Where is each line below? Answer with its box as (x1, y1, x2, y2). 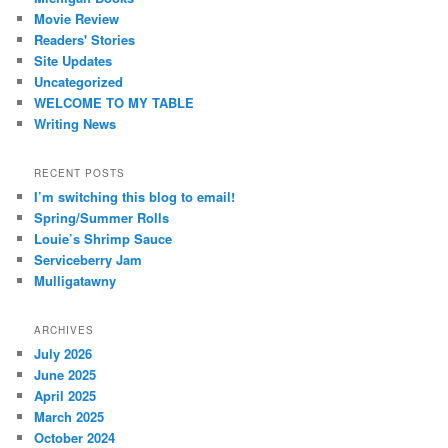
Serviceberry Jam (34, 249, 143, 269)
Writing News (34, 113, 117, 133)
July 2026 (34, 344, 93, 364)
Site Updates (34, 50, 113, 70)
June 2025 (34, 365, 97, 385)
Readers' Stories (34, 29, 136, 49)
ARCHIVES (34, 323, 95, 338)
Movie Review (34, 8, 120, 28)
